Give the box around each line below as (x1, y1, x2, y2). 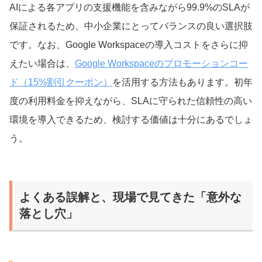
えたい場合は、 (9, 58, 75, 69)
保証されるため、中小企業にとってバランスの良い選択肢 (9, 21, 253, 32)
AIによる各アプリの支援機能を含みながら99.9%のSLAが (9, 2, 250, 13)
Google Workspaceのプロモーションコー (75, 58, 248, 69)
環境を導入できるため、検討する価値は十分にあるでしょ (9, 115, 253, 125)
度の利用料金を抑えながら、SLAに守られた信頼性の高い (9, 96, 252, 106)
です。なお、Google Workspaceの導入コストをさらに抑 (9, 40, 248, 50)
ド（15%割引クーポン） (9, 77, 112, 88)
